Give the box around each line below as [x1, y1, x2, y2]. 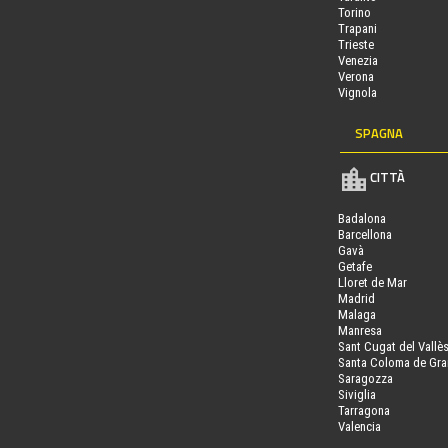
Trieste [337, 36, 374, 52]
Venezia [337, 52, 378, 68]
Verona [337, 68, 374, 84]
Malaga [337, 306, 376, 322]
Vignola [337, 84, 377, 100]
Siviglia [337, 386, 376, 402]
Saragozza [337, 370, 393, 386]
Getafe [337, 258, 372, 274]
